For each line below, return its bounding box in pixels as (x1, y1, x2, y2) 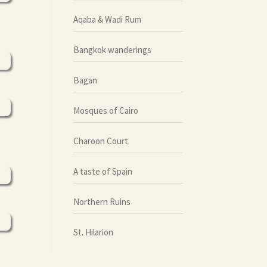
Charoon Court (73, 135, 128, 147)
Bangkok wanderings (73, 44, 151, 55)
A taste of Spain (73, 165, 132, 177)
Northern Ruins (73, 195, 131, 207)
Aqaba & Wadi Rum (73, 13, 141, 25)
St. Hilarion (73, 226, 113, 238)
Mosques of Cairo (73, 104, 138, 116)
